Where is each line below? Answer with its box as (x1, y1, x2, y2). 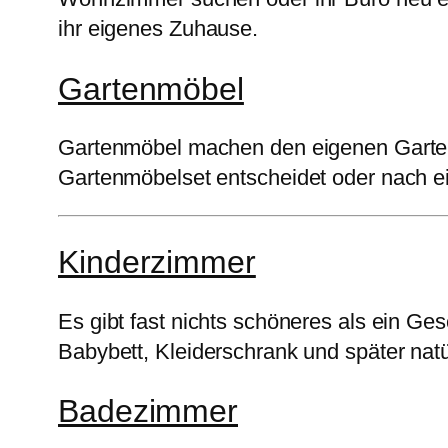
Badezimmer (58, 393, 238, 430)
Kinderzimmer (58, 243, 256, 280)
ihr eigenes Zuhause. (58, 16, 258, 42)
